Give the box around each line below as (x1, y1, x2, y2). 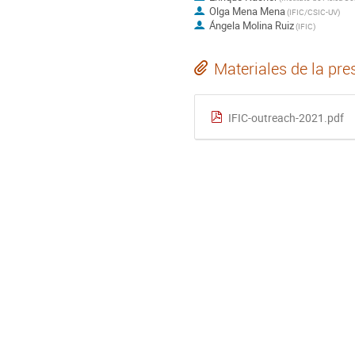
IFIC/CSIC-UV (288, 6, 338, 18)
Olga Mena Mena (208, 4, 285, 19)
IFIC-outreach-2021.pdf (227, 110, 344, 126)
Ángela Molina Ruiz (208, 18, 294, 33)
